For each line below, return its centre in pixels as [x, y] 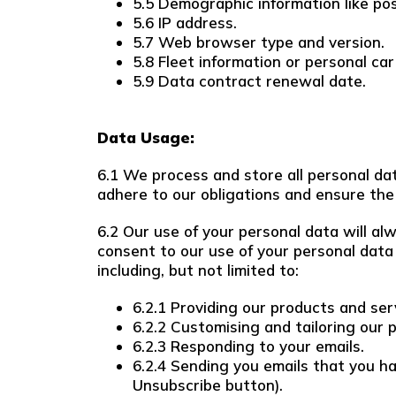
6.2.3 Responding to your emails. [248, 346]
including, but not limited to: [198, 270]
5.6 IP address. [185, 23]
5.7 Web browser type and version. [259, 42]
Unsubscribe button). [208, 385]
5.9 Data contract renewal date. [249, 81]
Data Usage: [146, 137]
